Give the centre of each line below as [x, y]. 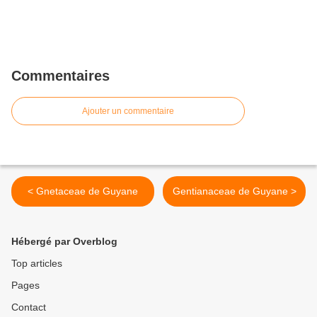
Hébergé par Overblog [64, 241]
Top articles [37, 263]
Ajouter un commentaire [128, 111]
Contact [29, 307]
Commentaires [60, 76]
